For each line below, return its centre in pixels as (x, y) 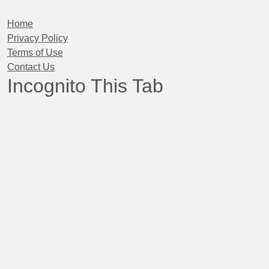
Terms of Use (35, 53)
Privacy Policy (38, 38)
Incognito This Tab (85, 86)
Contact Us (31, 67)
